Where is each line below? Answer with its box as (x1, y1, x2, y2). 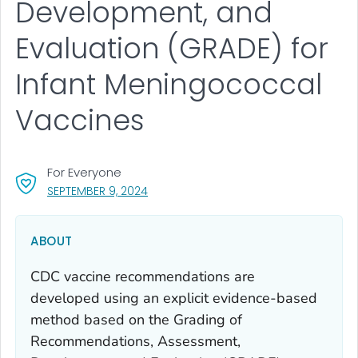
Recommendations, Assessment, (30, 331, 241, 351)
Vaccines (15, 101, 145, 141)
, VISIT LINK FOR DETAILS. (147, 181, 270, 198)
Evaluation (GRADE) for (15, 29, 328, 69)
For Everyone (47, 163, 121, 181)
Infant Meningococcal (15, 65, 323, 105)
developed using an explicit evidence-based (30, 288, 317, 308)
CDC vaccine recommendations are (30, 266, 255, 286)
